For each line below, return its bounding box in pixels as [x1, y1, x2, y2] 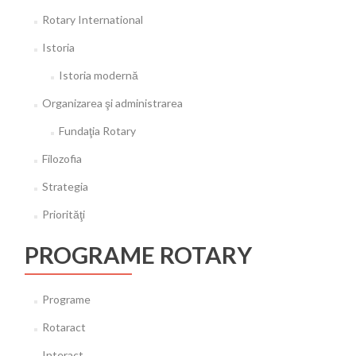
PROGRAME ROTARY [25, 241, 252, 269]
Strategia [41, 180, 88, 194]
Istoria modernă [58, 68, 138, 83]
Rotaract [41, 320, 86, 335]
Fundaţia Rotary [58, 124, 136, 138]
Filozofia [41, 152, 82, 166]
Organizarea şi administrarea [41, 96, 183, 110]
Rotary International [41, 13, 143, 27]
